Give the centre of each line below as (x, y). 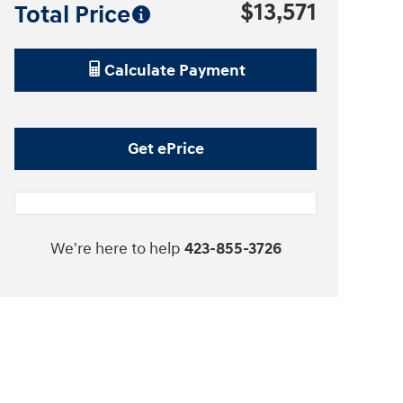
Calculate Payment (175, 71)
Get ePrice (166, 149)
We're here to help (115, 248)
